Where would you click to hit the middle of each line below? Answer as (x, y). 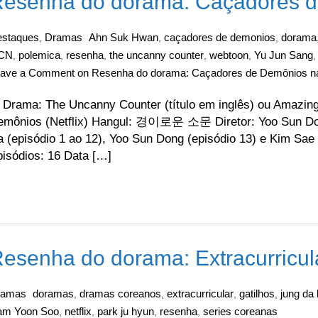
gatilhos (257, 294)
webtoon (229, 55)
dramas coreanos (120, 294)
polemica (39, 55)
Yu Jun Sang (284, 55)
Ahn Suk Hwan (124, 37)
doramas (53, 294)
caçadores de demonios (220, 37)
